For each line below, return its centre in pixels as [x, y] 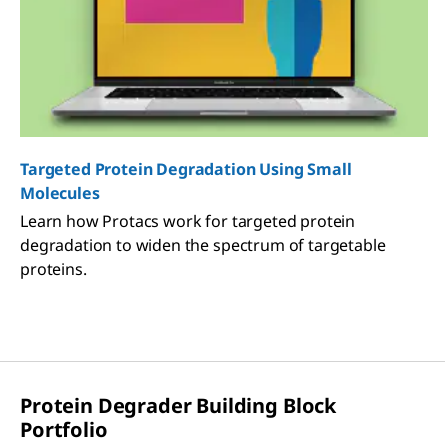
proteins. [53, 269]
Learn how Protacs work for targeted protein [188, 221]
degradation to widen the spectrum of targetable [203, 245]
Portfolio [64, 430]
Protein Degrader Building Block [178, 406]
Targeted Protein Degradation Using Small [186, 169]
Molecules [60, 193]
